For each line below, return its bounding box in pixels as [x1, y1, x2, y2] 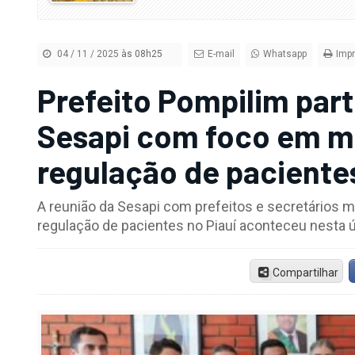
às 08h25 [121, 48, 163, 60]
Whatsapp [262, 48, 307, 60]
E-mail [207, 48, 235, 60]
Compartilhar [272, 265, 338, 279]
